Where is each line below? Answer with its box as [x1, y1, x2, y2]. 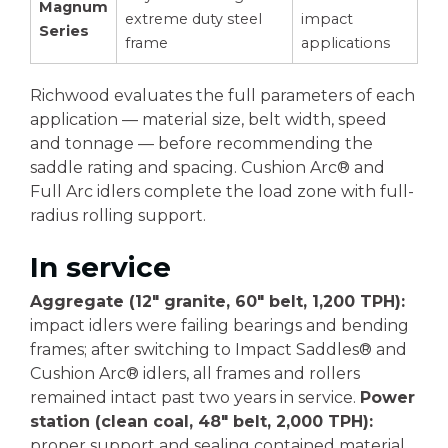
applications [301, 34, 390, 52]
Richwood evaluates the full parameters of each [30, 86, 415, 105]
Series [39, 22, 89, 40]
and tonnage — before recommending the [30, 134, 373, 153]
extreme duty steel [125, 10, 262, 28]
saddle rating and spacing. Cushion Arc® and [30, 158, 385, 177]
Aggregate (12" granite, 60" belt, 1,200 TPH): [30, 292, 405, 311]
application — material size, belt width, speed [30, 110, 387, 129]
